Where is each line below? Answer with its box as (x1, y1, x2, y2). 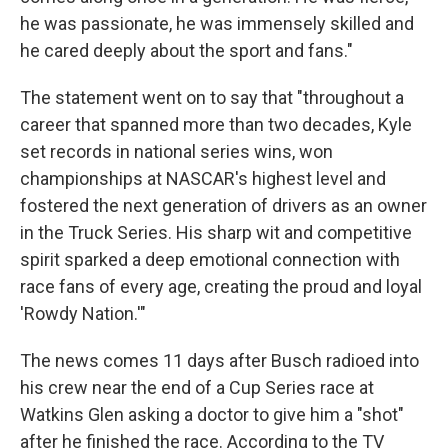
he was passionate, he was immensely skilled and (20, 13, 414, 34)
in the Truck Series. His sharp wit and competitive (20, 222, 412, 243)
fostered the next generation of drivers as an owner (20, 195, 427, 216)
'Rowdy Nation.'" (20, 303, 146, 324)
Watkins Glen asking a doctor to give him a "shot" (20, 404, 404, 425)
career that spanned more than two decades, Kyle (20, 114, 412, 135)
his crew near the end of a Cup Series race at (20, 377, 374, 398)
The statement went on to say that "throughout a (20, 87, 404, 108)
